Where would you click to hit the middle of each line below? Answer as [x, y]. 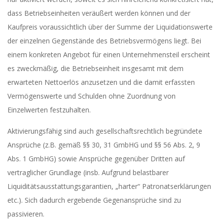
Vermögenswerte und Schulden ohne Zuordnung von [92, 96]
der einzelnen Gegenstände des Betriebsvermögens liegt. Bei [104, 41]
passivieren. [26, 214]
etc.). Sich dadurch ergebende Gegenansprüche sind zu [94, 200]
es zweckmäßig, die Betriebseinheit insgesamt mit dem [95, 68]
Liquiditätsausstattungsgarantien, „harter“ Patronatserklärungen [109, 186]
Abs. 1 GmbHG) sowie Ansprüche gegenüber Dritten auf [96, 159]
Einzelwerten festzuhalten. [49, 110]
